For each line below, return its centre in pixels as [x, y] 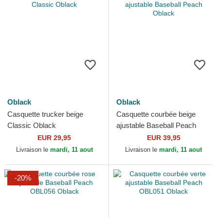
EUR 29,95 [54, 138]
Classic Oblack [32, 125]
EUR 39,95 [163, 138]
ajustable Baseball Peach [156, 125]
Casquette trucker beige [45, 114]
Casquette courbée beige [156, 114]
